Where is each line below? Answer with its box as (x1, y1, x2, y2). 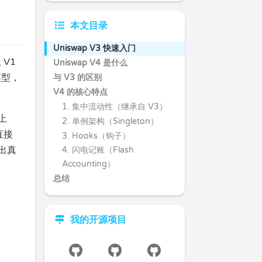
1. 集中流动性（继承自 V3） (61, 102, 167, 112)
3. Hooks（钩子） (61, 131, 130, 141)
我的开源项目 (65, 214, 126, 226)
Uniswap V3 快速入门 (53, 43, 136, 53)
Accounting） (61, 159, 115, 169)
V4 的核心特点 (53, 87, 108, 97)
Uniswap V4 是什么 (53, 58, 127, 68)
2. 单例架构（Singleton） (61, 116, 158, 126)
